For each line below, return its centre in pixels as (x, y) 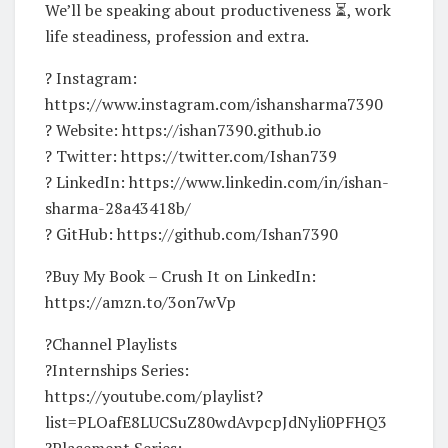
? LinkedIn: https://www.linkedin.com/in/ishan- (217, 181)
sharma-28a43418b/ (118, 207)
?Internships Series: (117, 369)
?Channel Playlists (111, 343)
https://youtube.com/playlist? (154, 395)
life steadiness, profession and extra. (177, 35)
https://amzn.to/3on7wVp (140, 301)
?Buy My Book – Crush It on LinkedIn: (180, 275)
